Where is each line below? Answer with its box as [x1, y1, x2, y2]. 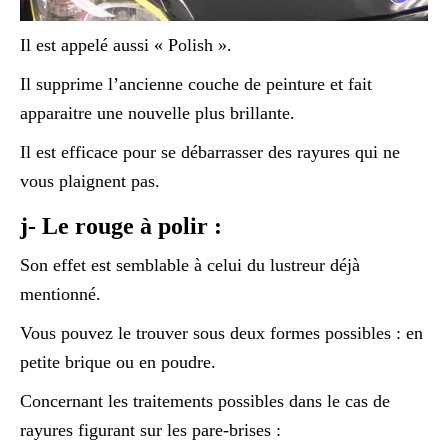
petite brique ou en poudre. [20, 351, 216, 372]
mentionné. [20, 283, 101, 304]
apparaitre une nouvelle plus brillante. [20, 102, 295, 123]
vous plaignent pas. [20, 170, 160, 191]
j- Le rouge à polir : [20, 212, 222, 239]
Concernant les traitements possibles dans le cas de [20, 390, 390, 411]
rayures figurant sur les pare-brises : [20, 419, 281, 440]
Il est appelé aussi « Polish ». [20, 34, 232, 55]
